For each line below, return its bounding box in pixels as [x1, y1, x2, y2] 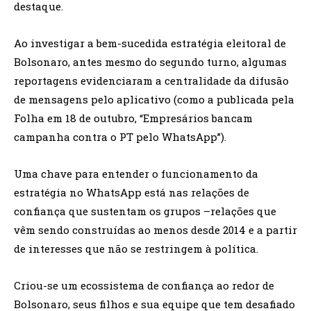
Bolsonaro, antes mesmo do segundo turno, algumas [14, 55, 287, 69]
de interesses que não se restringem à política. [14, 242, 258, 256]
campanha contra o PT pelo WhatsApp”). [14, 130, 226, 144]
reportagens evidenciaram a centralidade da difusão [14, 74, 289, 88]
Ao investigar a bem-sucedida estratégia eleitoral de [14, 36, 286, 51]
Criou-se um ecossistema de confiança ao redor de [14, 278, 274, 293]
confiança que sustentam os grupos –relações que [14, 204, 276, 219]
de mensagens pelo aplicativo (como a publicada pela [14, 92, 294, 107]
